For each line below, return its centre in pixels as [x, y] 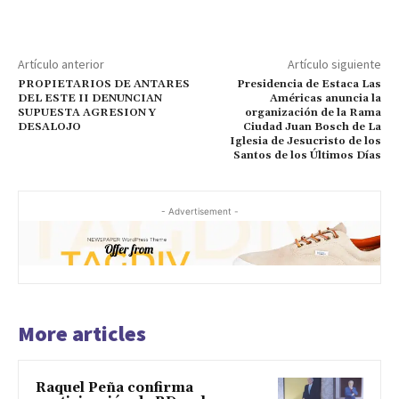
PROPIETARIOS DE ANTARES [104, 85]
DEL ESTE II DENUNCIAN [90, 99]
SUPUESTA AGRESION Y [87, 113]
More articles [82, 334]
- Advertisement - [199, 212]
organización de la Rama [313, 113]
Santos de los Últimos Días [307, 156]
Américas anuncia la [325, 99]
